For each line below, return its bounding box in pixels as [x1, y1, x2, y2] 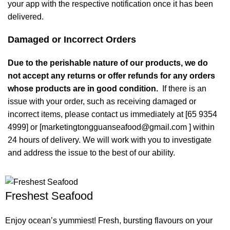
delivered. [8, 12, 46, 22]
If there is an [160, 84, 206, 93]
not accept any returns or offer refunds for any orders [8, 71, 215, 81]
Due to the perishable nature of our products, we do [8, 59, 208, 68]
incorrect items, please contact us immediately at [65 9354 [8, 110, 217, 119]
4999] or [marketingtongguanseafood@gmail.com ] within [8, 123, 215, 132]
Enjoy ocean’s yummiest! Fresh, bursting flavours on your [5, 216, 213, 225]
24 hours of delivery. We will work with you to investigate [8, 136, 212, 145]
